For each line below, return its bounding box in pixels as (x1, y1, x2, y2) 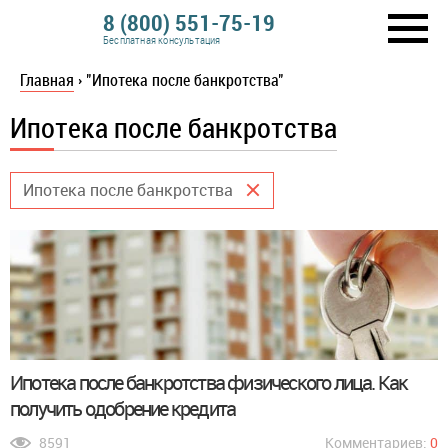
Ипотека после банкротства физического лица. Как (10, 368, 408, 396)
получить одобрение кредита (10, 394, 236, 422)
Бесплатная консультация (103, 32, 221, 47)
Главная (20, 69, 74, 91)
